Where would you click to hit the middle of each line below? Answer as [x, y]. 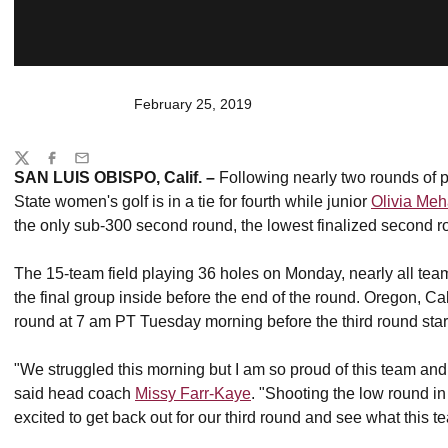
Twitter [34, 166]
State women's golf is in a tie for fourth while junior [192, 201]
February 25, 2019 [193, 104]
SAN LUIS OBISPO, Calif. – [116, 177]
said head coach [74, 393]
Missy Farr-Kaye [193, 393]
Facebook [74, 166]
